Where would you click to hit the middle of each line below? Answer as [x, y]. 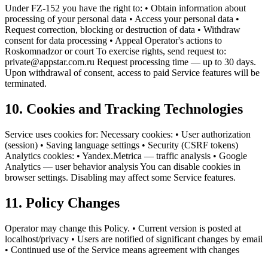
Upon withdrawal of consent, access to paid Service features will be [132, 73]
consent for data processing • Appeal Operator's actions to [113, 41]
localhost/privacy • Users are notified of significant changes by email [134, 239]
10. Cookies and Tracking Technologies [124, 109]
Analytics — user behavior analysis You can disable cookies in [123, 167]
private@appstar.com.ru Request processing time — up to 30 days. [130, 62]
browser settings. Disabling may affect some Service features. [120, 177]
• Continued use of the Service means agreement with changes [122, 249]
